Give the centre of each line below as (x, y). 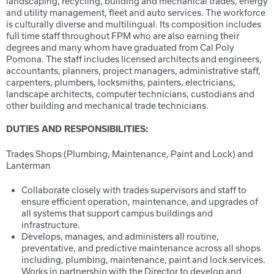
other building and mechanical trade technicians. (107, 106)
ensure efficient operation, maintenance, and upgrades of (140, 202)
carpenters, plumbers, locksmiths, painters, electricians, (121, 82)
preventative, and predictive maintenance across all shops (141, 248)
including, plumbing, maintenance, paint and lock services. (143, 260)
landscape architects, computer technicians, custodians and (130, 94)
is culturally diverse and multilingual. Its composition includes (134, 24)
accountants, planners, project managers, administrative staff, (133, 71)
